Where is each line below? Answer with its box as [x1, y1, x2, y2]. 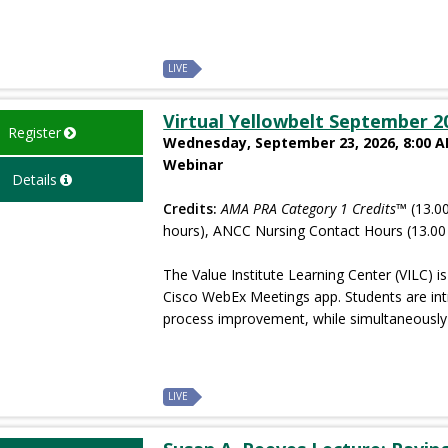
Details [11, 169, 57, 189]
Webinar [163, 154, 224, 174]
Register [7, 122, 61, 142]
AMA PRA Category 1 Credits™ [221, 198, 408, 218]
